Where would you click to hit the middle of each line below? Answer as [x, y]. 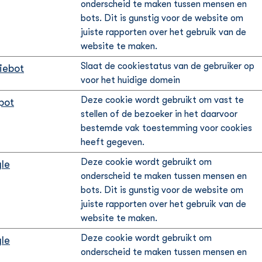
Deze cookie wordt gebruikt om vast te [162, 100]
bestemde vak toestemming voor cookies [166, 128]
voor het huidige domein [130, 80]
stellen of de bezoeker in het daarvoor [159, 114]
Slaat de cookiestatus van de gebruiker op [168, 66]
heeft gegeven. [113, 142]
